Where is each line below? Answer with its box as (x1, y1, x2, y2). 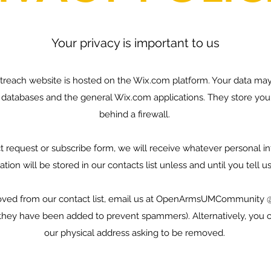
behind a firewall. (99, 109, 172, 120)
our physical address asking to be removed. (44, 227, 227, 238)
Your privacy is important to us (51, 36, 220, 50)
